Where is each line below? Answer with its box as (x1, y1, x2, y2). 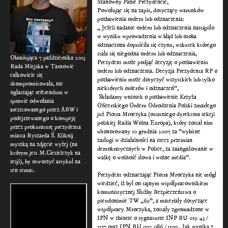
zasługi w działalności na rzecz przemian (97, 136, 193, 145)
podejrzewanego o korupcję (10, 114, 76, 122)
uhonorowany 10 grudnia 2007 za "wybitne (97, 128, 201, 136)
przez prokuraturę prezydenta (10, 123, 81, 131)
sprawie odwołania (10, 97, 54, 105)
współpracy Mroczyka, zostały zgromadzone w (97, 206, 210, 214)
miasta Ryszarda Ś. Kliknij (10, 131, 73, 139)
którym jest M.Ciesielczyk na (10, 149, 80, 157)
